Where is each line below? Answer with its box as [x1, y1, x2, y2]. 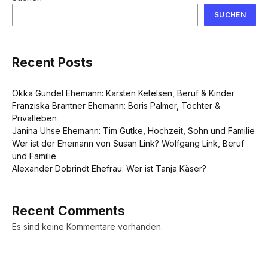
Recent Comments [12, 203, 125, 219]
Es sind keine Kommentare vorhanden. [12, 221, 163, 232]
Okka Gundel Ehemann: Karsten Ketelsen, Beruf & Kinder [12, 88, 234, 99]
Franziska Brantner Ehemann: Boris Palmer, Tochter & [12, 100, 220, 111]
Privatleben [12, 113, 57, 124]
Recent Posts [12, 55, 93, 71]
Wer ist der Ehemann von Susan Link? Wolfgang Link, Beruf [12, 138, 244, 149]
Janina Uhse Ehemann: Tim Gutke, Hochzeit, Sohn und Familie [12, 126, 255, 136]
